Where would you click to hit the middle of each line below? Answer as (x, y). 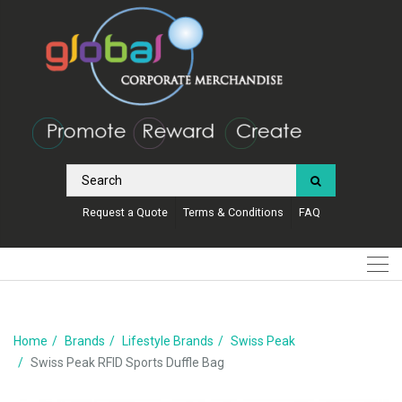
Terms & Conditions (233, 212)
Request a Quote (125, 212)
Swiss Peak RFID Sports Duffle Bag (127, 362)
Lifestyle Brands (168, 341)
